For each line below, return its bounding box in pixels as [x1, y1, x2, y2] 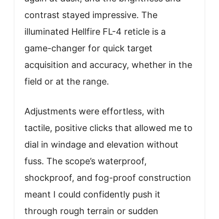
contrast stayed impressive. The [24, 9, 157, 20]
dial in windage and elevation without [24, 139, 178, 150]
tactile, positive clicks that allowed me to [24, 122, 193, 133]
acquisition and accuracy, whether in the [24, 59, 192, 70]
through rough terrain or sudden [24, 205, 158, 216]
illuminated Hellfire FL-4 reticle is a [24, 26, 166, 37]
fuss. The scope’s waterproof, [24, 155, 147, 166]
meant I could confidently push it [24, 189, 160, 199]
